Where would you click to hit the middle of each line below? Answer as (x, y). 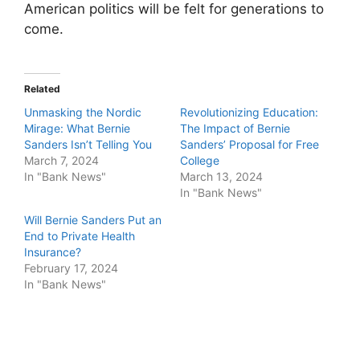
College (200, 160)
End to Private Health (80, 236)
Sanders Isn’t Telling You (88, 144)
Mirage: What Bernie (77, 128)
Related (42, 89)
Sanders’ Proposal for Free (250, 144)
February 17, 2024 (71, 268)
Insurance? (53, 252)
